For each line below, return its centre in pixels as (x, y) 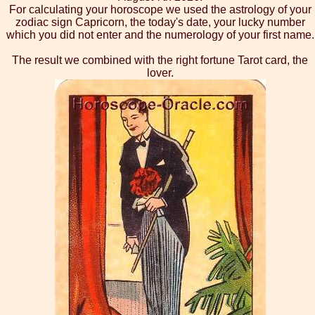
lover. (160, 73)
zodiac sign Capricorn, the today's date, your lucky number (160, 22)
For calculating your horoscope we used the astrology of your (160, 10)
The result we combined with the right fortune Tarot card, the (160, 60)
